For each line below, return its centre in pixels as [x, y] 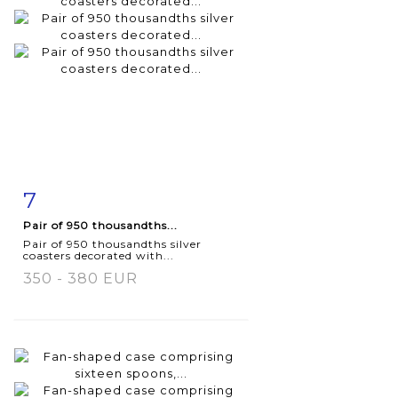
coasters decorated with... [99, 255]
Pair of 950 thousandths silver [112, 243]
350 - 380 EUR [80, 278]
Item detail [79, 196]
